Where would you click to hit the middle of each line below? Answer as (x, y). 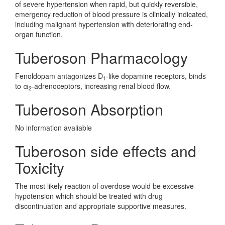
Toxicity (40, 167)
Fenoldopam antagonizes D (59, 76)
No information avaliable (53, 128)
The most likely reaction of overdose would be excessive (104, 186)
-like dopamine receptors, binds (156, 76)
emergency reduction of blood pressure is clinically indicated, (111, 14)
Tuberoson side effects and (106, 151)
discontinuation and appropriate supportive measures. (101, 206)
